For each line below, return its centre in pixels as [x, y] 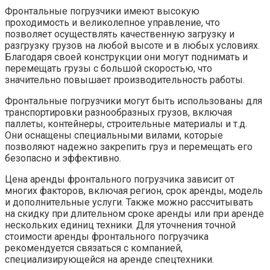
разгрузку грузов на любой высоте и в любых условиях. [132, 46]
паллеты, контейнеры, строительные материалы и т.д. [126, 124]
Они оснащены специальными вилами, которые [114, 136]
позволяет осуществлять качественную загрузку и [120, 34]
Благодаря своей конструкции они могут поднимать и [126, 57]
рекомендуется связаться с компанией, [94, 248]
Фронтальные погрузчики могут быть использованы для [133, 101]
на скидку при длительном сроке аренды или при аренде [134, 214]
